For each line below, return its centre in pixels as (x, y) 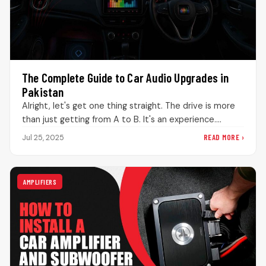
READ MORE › (224, 137)
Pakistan (43, 92)
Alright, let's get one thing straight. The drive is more (129, 106)
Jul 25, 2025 (43, 137)
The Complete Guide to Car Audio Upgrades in (126, 78)
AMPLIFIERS (40, 182)
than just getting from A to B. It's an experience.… (122, 120)
